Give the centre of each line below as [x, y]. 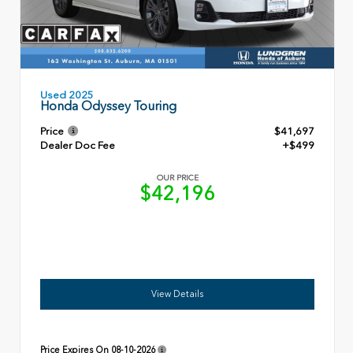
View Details [177, 294]
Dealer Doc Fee [78, 146]
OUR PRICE [177, 178]
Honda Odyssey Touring [108, 106]
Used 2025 [67, 95]
